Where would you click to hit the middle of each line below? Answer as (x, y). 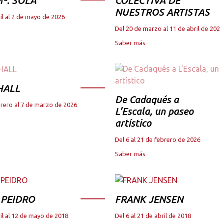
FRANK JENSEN (149, 199)
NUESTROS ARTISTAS (162, 12)
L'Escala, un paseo (154, 111)
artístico (133, 123)
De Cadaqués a (147, 99)
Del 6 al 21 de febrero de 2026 (158, 139)
